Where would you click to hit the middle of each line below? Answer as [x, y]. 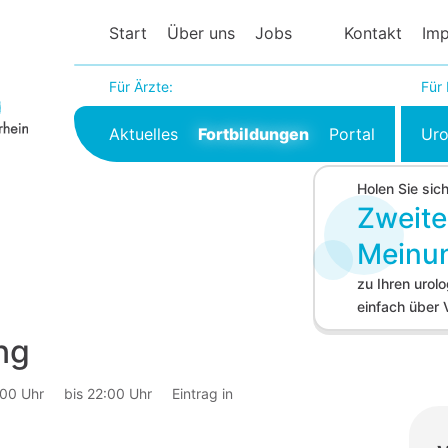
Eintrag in [202, 393]
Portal [352, 134]
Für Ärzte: [141, 86]
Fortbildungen [254, 134]
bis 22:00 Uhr [108, 393]
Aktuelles [144, 134]
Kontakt [373, 33]
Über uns [201, 33]
